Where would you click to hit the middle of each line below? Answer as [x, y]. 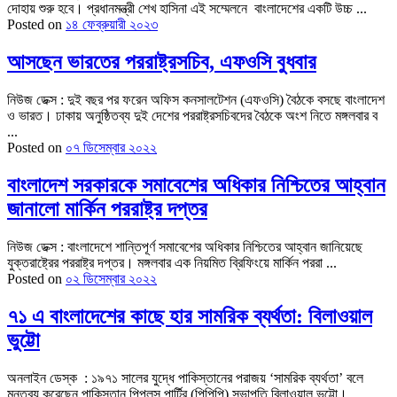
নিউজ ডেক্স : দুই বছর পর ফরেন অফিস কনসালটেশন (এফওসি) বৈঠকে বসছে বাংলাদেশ [196, 100]
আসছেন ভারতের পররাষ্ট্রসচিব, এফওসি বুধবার [162, 62]
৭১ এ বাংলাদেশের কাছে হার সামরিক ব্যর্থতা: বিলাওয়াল [190, 317]
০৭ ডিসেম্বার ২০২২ [111, 148]
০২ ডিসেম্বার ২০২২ [111, 279]
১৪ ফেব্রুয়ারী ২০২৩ [112, 25]
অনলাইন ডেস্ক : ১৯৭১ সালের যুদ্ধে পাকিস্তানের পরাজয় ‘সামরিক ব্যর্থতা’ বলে [185, 378]
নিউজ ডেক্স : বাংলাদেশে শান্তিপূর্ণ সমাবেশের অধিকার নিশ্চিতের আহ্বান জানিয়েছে [185, 247]
